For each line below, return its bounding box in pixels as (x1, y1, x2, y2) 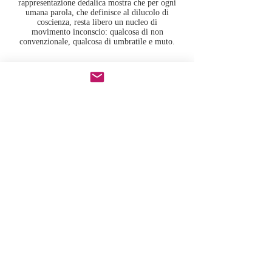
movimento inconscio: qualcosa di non (31, 27, 163, 36)
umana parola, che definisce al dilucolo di (25, 8, 169, 17)
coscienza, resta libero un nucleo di (37, 18, 157, 27)
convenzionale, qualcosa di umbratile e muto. (19, 37, 175, 46)
